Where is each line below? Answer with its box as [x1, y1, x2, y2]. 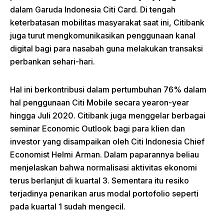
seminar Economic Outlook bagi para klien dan [10, 123, 185, 133]
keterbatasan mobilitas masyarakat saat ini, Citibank [10, 17, 204, 27]
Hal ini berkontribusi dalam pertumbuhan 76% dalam [10, 84, 206, 94]
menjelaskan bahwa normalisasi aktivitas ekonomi [10, 162, 197, 172]
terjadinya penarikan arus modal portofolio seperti [10, 188, 198, 198]
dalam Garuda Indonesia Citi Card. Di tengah [10, 4, 175, 14]
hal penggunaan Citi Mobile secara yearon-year [10, 97, 189, 107]
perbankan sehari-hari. [10, 56, 95, 66]
